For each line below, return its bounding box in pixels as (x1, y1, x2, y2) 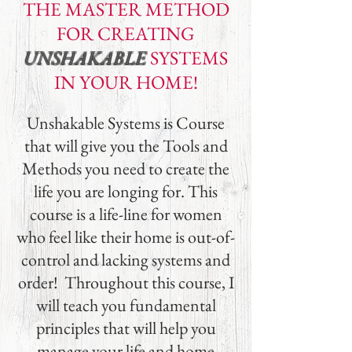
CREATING (97, 21, 195, 46)
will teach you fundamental (35, 294, 216, 317)
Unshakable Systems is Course (27, 112, 225, 134)
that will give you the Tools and (24, 134, 228, 157)
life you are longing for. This (34, 180, 218, 203)
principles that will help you (35, 317, 216, 339)
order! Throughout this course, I (17, 271, 234, 294)
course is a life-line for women (29, 203, 222, 225)
